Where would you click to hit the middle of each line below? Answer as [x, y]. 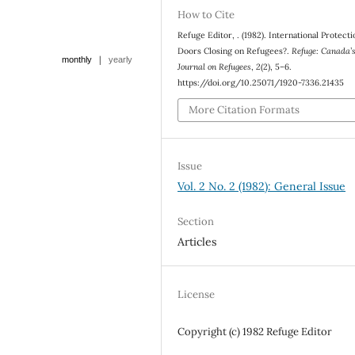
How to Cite [206, 14]
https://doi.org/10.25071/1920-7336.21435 [261, 82]
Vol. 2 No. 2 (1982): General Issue [262, 187]
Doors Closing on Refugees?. [235, 50]
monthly [77, 59]
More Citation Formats [244, 110]
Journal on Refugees [215, 66]
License [197, 294]
